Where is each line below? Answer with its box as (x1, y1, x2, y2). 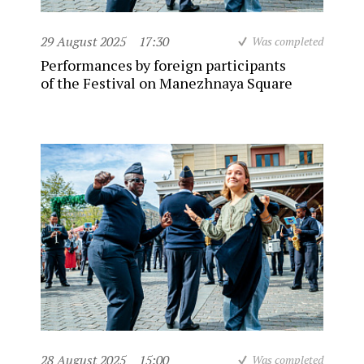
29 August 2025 (41, 32, 126, 50)
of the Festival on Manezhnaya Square (41, 72, 292, 93)
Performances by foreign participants (41, 54, 286, 75)
